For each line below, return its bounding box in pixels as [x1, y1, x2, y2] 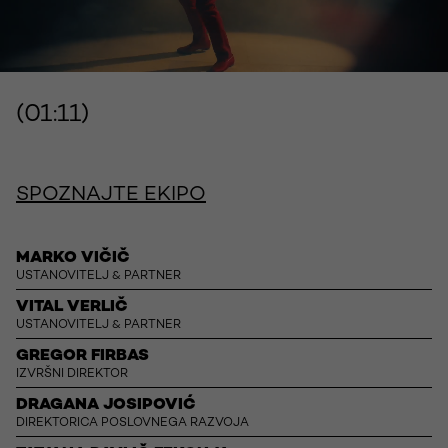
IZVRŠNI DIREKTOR [16, 368, 128, 382]
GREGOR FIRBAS [16, 348, 149, 366]
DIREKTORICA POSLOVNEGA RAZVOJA [16, 417, 249, 431]
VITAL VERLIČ [16, 299, 128, 317]
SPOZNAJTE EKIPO [16, 185, 206, 207]
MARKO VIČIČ [16, 250, 130, 268]
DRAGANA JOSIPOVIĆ [16, 397, 196, 415]
